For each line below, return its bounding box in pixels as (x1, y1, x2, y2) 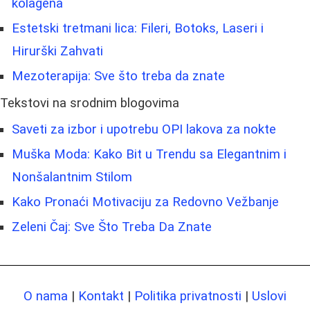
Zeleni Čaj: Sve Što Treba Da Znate (12, 219, 212, 235)
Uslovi (252, 289, 286, 304)
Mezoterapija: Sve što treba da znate (12, 69, 225, 84)
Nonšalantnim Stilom (12, 170, 132, 185)
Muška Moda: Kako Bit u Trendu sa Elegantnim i (12, 147, 286, 163)
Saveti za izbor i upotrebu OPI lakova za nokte (12, 122, 276, 138)
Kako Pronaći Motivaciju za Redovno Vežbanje (12, 194, 279, 210)
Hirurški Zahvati (12, 44, 103, 60)
